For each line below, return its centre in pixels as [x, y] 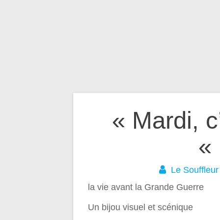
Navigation [130, 120]
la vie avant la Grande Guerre [146, 187]
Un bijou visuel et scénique [141, 207]
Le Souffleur [194, 170]
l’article [110, 172]
